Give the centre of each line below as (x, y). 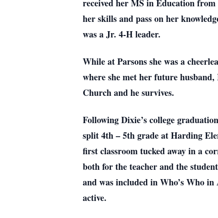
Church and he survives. (128, 92)
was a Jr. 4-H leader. (122, 34)
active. (95, 198)
